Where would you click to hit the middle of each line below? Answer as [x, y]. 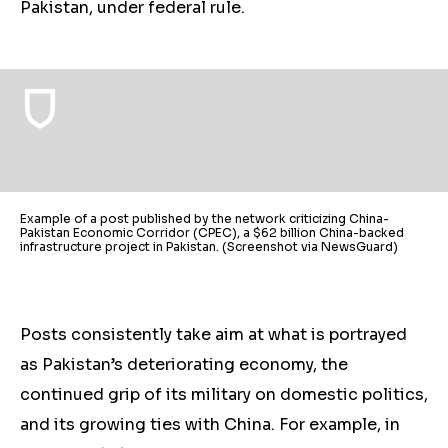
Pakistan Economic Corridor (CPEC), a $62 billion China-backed [212, 232]
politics [393, 394]
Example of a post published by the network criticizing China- [204, 218]
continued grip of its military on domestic [191, 394]
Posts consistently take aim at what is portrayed [213, 334]
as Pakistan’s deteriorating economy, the [184, 364]
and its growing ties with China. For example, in [210, 424]
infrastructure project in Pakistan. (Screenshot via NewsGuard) [209, 246]
